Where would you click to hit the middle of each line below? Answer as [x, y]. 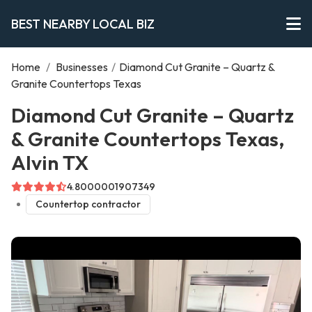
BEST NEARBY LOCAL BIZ [83, 24]
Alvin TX [50, 162]
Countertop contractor [88, 204]
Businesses [82, 67]
